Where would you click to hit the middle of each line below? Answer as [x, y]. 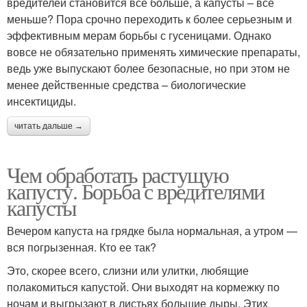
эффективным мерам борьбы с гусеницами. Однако [139, 35]
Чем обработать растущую [118, 174]
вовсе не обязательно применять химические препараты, [153, 51]
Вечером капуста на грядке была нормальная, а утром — [152, 230]
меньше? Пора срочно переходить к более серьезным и [149, 19]
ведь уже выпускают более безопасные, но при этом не [148, 68]
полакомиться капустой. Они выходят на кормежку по [143, 286]
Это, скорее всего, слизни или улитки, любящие [128, 270]
